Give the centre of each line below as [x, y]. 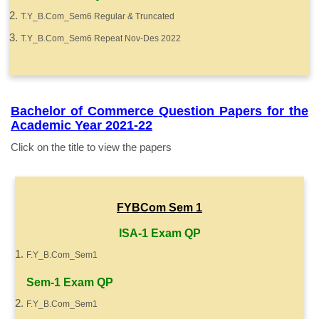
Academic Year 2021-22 [82, 125]
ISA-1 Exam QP [159, 233]
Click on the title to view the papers [91, 147]
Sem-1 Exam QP [70, 282]
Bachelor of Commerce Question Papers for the [159, 111]
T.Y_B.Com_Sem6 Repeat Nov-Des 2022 [101, 38]
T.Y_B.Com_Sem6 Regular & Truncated [98, 16]
